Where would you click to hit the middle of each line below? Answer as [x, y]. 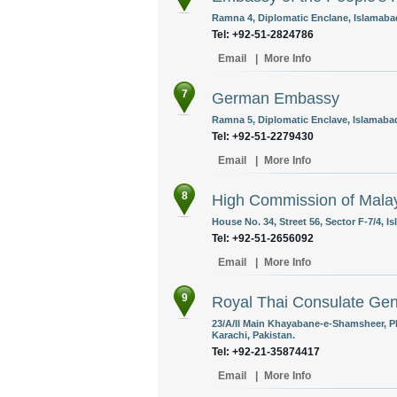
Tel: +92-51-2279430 [263, 136]
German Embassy [276, 98]
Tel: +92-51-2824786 [263, 35]
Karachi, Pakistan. [253, 335]
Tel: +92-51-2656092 [263, 238]
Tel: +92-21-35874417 [266, 352]
